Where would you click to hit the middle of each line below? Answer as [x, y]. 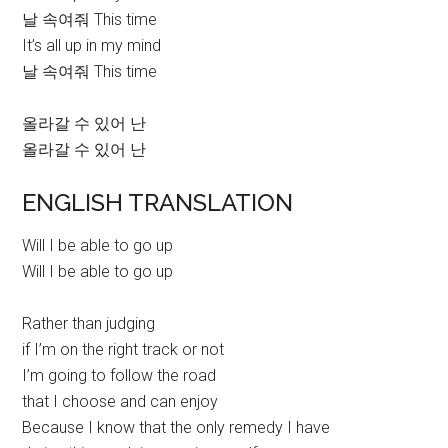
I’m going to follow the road [119, 376]
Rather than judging [89, 324]
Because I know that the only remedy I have [176, 428]
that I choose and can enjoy [120, 402]
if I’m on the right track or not [123, 350]
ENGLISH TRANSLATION [158, 203]
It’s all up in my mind [92, 46]
